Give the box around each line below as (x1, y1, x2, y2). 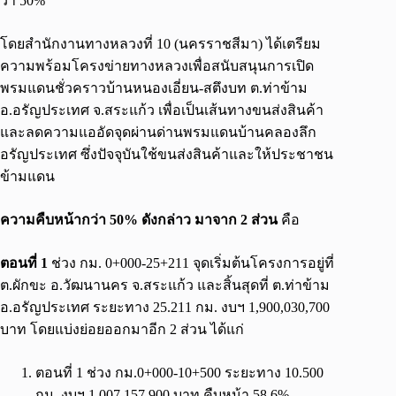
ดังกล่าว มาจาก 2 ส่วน (138, 212, 278, 228)
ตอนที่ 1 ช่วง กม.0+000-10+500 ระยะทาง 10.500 (35, 365, 324, 381)
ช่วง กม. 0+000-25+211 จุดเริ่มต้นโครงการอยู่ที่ (48, 255, 334, 271)
